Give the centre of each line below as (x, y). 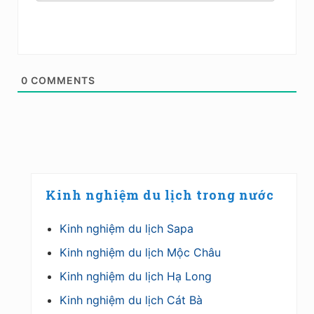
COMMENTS (62, 80)
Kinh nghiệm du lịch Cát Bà (131, 300)
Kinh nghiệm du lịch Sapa (127, 228)
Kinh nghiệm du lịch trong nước (160, 194)
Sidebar (71, 211)
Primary (71, 185)
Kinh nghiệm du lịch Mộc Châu (140, 252)
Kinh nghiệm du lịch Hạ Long (136, 276)
